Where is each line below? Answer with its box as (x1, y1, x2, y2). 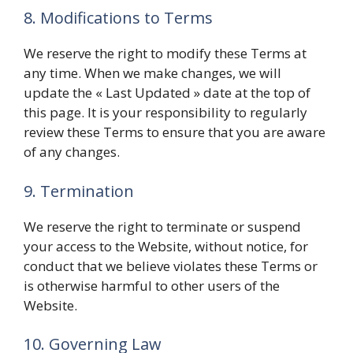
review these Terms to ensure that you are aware (24, 123, 325, 141)
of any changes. (24, 143, 120, 161)
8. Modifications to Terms (24, 7, 213, 28)
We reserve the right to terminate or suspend (24, 217, 301, 236)
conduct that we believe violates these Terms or (24, 256, 318, 275)
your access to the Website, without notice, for (24, 236, 308, 255)
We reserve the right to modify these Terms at (24, 44, 307, 62)
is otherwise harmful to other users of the (24, 276, 280, 295)
